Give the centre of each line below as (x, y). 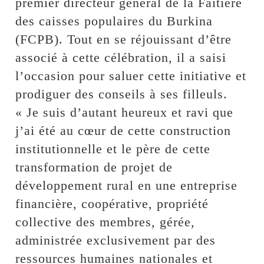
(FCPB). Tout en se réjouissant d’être (124, 39)
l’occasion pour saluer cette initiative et (131, 76)
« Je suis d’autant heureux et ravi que (125, 113)
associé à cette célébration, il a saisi (121, 58)
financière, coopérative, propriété (112, 204)
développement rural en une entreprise (127, 186)
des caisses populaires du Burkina (114, 21)
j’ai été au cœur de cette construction (123, 131)
